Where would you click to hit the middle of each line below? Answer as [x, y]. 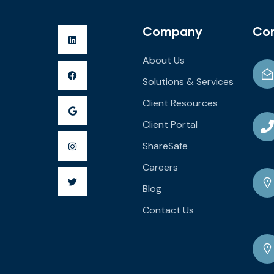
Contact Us [168, 210]
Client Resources [180, 103]
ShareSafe [165, 146]
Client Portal [170, 125]
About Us [163, 61]
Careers [160, 168]
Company [172, 31]
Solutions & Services [188, 82]
